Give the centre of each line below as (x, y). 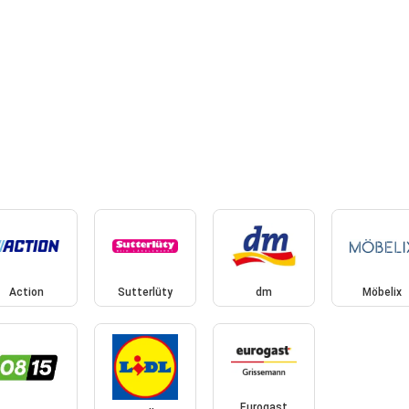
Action (27, 293)
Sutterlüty (146, 293)
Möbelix (383, 293)
